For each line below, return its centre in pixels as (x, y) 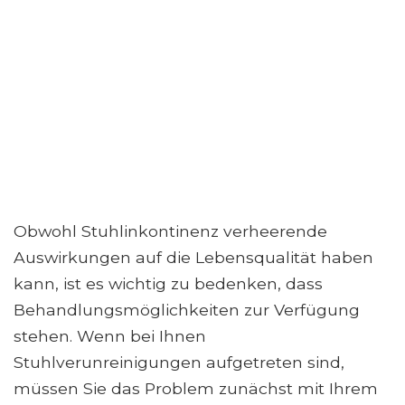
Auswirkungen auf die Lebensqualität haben (193, 258)
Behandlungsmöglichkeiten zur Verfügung (187, 310)
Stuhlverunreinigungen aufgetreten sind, (179, 363)
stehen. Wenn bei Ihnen (110, 336)
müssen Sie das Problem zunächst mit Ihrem (196, 389)
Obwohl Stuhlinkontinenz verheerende (170, 231)
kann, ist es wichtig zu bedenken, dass (168, 284)
